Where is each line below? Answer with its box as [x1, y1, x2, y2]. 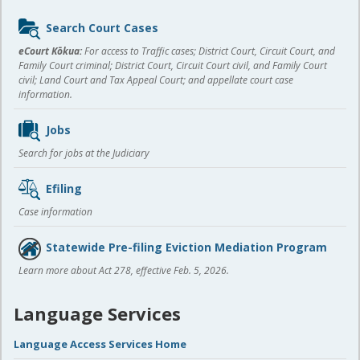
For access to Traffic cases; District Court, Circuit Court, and [82, 44, 335, 59]
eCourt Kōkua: [18, 44, 82, 59]
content [13, 30, 67, 49]
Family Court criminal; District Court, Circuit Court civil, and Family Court [18, 59, 327, 73]
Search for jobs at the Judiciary [18, 146, 149, 161]
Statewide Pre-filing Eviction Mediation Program [46, 239, 327, 256]
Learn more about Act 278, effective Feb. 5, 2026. [18, 264, 229, 278]
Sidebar [13, 8, 63, 27]
